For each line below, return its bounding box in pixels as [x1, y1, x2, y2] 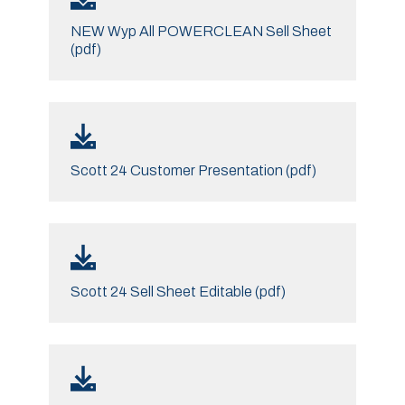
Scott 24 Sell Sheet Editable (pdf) [70, 283, 286, 299]
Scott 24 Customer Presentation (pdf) [70, 162, 316, 178]
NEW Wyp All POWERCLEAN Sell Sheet [70, 23, 332, 39]
